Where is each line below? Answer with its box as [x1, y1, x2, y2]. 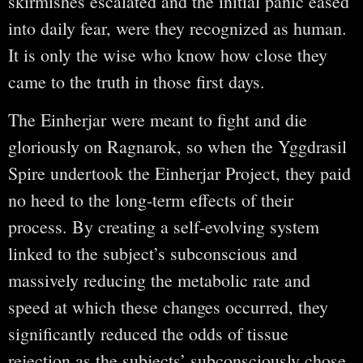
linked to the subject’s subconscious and [8, 241, 297, 266]
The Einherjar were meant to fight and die [8, 108, 307, 132]
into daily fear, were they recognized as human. [8, 16, 347, 40]
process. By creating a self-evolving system [8, 215, 319, 239]
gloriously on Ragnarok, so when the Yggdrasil [8, 135, 347, 159]
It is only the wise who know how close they [8, 43, 327, 66]
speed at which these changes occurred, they [8, 295, 328, 319]
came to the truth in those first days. [8, 70, 265, 93]
